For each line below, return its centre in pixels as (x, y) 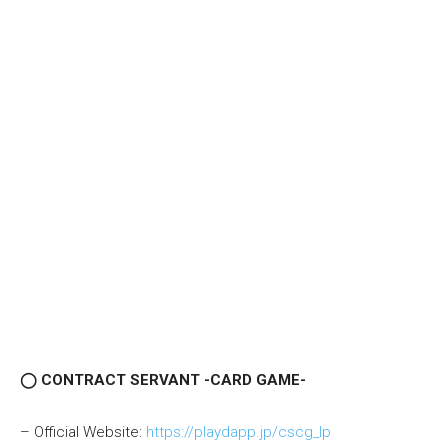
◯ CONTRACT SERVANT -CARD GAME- (163, 380)
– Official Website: (83, 432)
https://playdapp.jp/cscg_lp (238, 432)
